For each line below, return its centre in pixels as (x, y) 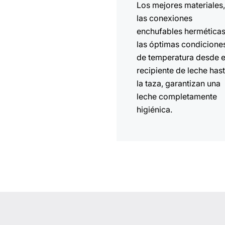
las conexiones (165, 18)
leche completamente (177, 97)
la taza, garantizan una (179, 84)
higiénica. (155, 110)
